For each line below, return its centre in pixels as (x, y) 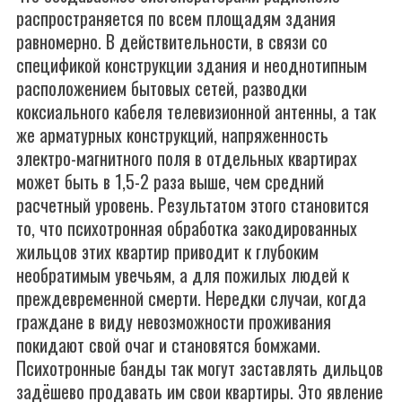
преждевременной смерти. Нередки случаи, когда (191, 298)
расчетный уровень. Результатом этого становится (192, 205)
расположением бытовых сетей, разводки (162, 88)
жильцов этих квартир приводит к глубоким (167, 251)
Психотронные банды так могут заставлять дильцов (200, 368)
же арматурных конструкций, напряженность (172, 135)
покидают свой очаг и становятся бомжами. (168, 345)
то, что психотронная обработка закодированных (187, 228)
